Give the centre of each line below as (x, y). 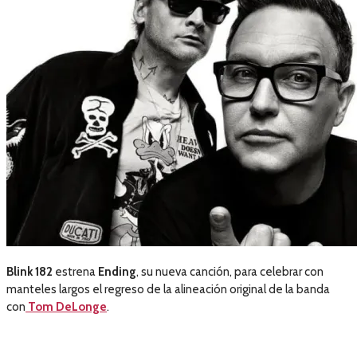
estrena (75, 272)
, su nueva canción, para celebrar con (230, 272)
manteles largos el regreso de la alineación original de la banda (168, 290)
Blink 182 (29, 272)
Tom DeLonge (66, 307)
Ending (117, 272)
